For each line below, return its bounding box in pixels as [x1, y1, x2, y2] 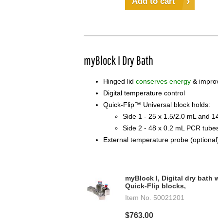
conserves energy [136, 77, 191, 86]
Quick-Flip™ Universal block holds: [103, 101, 210, 109]
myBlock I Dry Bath [84, 53, 153, 68]
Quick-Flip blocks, [125, 182, 186, 190]
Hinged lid [103, 77, 136, 86]
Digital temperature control [103, 89, 185, 97]
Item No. [125, 194, 151, 202]
